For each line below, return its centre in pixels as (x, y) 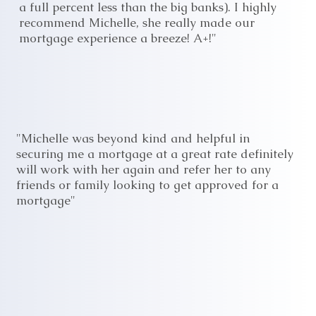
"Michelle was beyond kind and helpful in (133, 138)
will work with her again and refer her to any (143, 169)
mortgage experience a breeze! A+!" (118, 38)
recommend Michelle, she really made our (137, 22)
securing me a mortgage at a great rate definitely (154, 153)
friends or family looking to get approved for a (147, 184)
